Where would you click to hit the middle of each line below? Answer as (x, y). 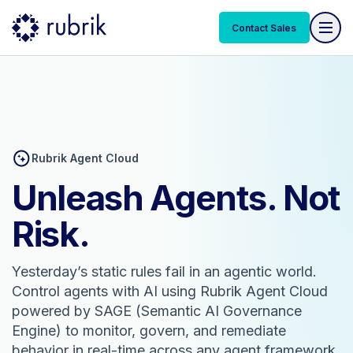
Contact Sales (264, 28)
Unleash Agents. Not (176, 198)
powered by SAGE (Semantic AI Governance (157, 311)
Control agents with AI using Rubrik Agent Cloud (170, 291)
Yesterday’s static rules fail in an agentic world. (164, 271)
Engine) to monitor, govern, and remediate (149, 331)
